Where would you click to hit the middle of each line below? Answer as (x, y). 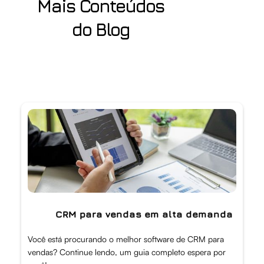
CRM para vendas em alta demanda (144, 214)
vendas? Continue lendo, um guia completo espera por (127, 252)
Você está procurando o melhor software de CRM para (126, 239)
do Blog (101, 29)
